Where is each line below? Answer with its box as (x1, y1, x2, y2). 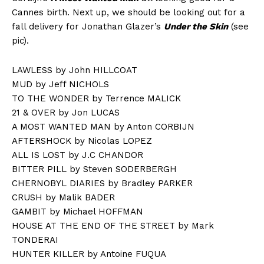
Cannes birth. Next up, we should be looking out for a (12, 7, 245, 18)
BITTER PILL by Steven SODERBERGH (12, 164, 177, 175)
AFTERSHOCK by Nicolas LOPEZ (12, 136, 152, 147)
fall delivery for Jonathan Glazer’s (12, 21, 164, 32)
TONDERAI (12, 235, 58, 246)
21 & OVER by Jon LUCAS (12, 107, 120, 118)
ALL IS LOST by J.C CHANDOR (12, 150, 143, 161)
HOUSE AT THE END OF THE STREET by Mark (12, 220, 214, 232)
